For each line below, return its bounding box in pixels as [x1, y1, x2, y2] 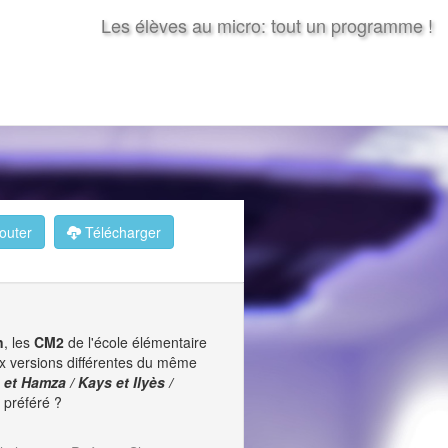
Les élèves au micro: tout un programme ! [101, 12, 433, 38]
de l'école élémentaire [63, 332, 207, 352]
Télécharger [80, 222, 161, 242]
